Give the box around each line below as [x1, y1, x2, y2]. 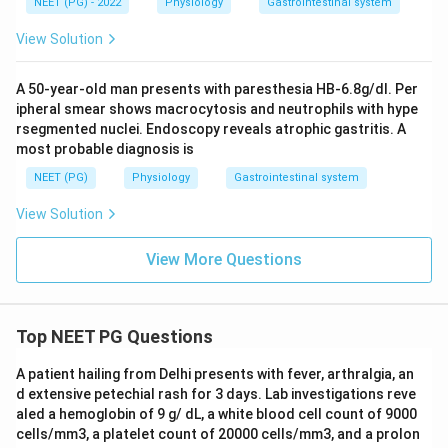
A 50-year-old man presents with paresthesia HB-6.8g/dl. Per [16, 80, 418, 97]
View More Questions [146, 249, 302, 269]
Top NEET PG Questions [16, 325, 213, 347]
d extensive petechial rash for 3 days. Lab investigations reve [16, 385, 416, 402]
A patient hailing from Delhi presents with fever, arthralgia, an [16, 365, 414, 382]
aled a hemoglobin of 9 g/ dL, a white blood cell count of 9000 [16, 405, 417, 422]
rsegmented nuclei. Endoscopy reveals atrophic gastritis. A [16, 120, 406, 137]
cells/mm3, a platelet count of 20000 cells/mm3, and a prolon [16, 425, 420, 442]
